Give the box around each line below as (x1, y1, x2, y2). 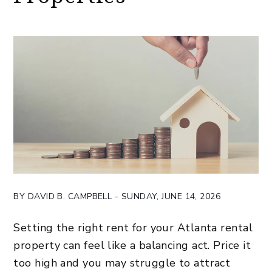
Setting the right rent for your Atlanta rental (13, 220, 253, 235)
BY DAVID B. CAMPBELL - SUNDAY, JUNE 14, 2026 (13, 190, 221, 202)
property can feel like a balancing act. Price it (13, 237, 251, 253)
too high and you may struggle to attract (13, 255, 231, 270)
